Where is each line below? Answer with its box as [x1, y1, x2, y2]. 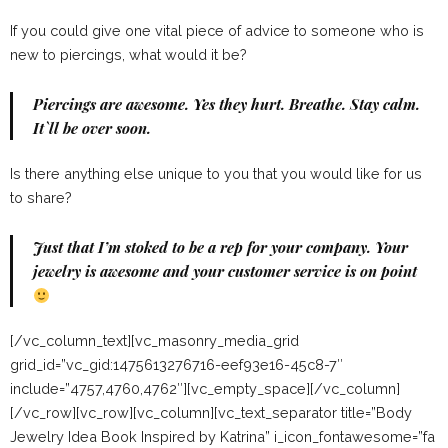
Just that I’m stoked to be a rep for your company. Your [33, 237, 408, 258]
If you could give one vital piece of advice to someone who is [10, 22, 424, 40]
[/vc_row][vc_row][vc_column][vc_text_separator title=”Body [10, 404, 412, 422]
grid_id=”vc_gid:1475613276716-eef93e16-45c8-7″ [10, 356, 343, 374]
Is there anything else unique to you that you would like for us [10, 165, 422, 183]
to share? [10, 189, 72, 207]
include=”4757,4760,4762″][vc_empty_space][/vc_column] [10, 380, 400, 398]
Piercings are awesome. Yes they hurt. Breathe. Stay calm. [33, 94, 420, 115]
